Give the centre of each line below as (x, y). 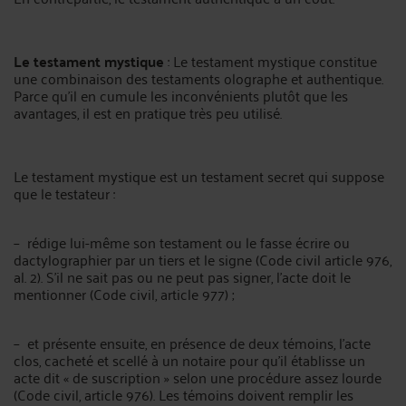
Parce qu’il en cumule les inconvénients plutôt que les (181, 95)
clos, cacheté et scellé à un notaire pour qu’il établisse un (189, 360)
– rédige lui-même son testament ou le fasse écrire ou (182, 242)
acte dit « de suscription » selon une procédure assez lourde (198, 377)
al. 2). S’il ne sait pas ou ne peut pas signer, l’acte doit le (182, 276)
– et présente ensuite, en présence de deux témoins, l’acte (192, 343)
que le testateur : (64, 193)
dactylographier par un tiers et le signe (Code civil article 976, (203, 259)
